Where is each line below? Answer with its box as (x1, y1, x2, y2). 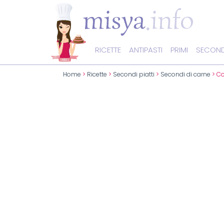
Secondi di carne (160, 71, 210, 78)
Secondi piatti (113, 71, 154, 78)
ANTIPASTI (129, 45, 162, 54)
